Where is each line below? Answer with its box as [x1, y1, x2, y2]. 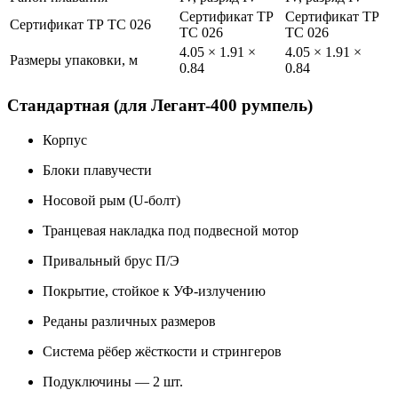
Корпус [43, 131, 87, 147]
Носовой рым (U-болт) [43, 192, 180, 208]
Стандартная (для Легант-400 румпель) [7, 96, 313, 115]
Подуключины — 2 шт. [43, 373, 183, 389]
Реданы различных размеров [43, 313, 216, 329]
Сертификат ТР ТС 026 [10, 17, 151, 33]
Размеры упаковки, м [10, 52, 138, 68]
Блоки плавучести [43, 162, 152, 178]
